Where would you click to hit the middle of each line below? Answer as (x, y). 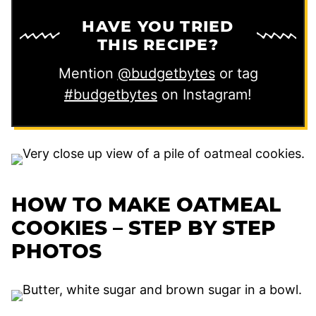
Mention (88, 74)
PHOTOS (56, 251)
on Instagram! (205, 95)
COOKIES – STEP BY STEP (144, 228)
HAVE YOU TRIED (158, 27)
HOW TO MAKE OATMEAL (146, 205)
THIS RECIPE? (158, 45)
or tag (236, 74)
